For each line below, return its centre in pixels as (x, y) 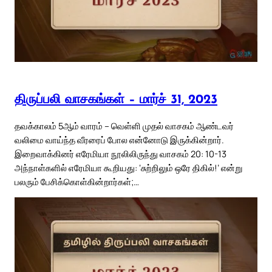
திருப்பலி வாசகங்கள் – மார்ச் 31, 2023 (116, 100)
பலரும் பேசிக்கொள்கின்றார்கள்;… (77, 181)
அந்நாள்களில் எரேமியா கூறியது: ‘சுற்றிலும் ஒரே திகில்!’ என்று (128, 167)
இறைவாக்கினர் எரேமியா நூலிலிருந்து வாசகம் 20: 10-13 (121, 153)
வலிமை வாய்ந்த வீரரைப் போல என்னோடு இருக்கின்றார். (119, 139)
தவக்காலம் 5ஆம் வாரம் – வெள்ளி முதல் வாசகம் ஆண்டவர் (124, 125)
